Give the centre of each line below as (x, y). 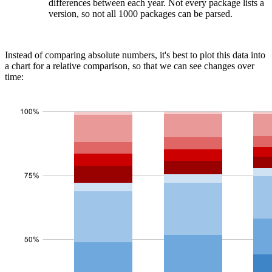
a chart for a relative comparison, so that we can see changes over (130, 66)
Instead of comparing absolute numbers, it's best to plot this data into (135, 55)
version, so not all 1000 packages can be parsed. (141, 14)
